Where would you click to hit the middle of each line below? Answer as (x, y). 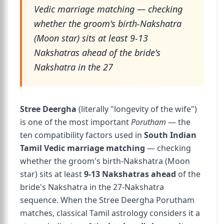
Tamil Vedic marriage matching (82, 148)
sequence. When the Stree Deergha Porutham (107, 200)
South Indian (170, 135)
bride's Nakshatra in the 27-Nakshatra (92, 187)
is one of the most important (75, 122)
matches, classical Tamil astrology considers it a (110, 213)
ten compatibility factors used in (82, 135)
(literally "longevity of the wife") (137, 109)
